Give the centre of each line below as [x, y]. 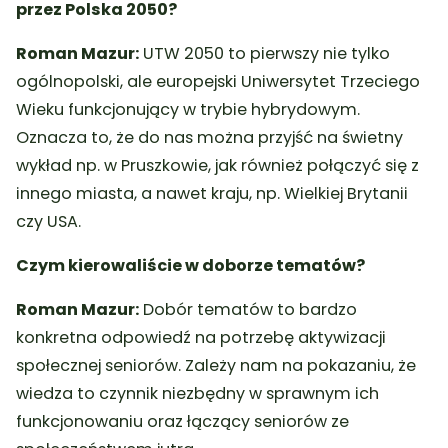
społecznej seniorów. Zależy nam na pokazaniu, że [216, 366]
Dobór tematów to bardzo [248, 310]
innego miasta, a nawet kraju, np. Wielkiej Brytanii [212, 194]
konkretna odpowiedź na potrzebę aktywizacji [201, 338]
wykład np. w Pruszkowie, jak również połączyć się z [218, 166]
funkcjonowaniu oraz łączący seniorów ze [183, 422]
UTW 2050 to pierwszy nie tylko [265, 54]
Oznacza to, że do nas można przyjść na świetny [210, 138]
